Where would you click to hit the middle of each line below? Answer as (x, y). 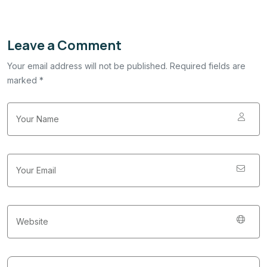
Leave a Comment (64, 45)
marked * (25, 80)
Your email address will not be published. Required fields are (126, 66)
